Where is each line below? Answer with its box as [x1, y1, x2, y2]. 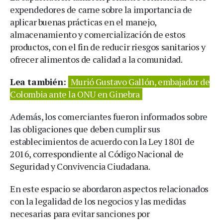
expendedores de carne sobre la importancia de [10, 3, 193, 15]
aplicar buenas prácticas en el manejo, [10, 15, 156, 28]
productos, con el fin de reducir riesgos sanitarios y [10, 40, 206, 53]
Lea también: [10, 75, 68, 88]
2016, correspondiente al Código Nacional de [10, 147, 184, 160]
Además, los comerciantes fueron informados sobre [10, 110, 208, 122]
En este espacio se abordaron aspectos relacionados [10, 182, 209, 195]
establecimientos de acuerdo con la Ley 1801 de [10, 135, 195, 147]
